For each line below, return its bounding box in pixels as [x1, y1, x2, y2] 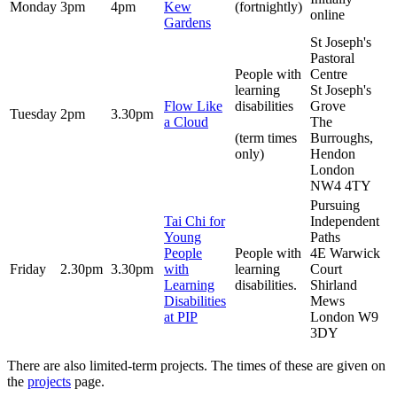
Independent [310, 214, 379, 230]
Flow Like [164, 98, 222, 114]
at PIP [164, 309, 198, 325]
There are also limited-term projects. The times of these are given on [7, 358, 385, 374]
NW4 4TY [310, 178, 371, 194]
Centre [310, 66, 347, 82]
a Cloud [164, 114, 208, 130]
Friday [10, 261, 46, 277]
